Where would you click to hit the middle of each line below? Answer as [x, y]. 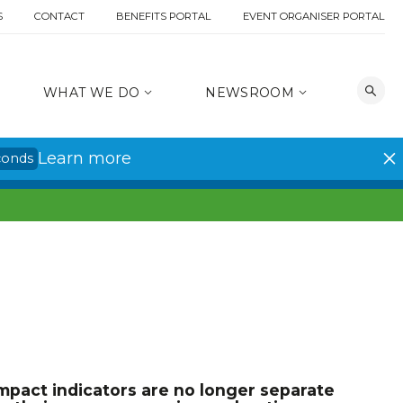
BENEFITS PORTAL [163, 16]
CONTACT [59, 16]
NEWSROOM [252, 93]
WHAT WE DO [94, 93]
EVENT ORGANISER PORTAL [313, 16]
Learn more [85, 159]
